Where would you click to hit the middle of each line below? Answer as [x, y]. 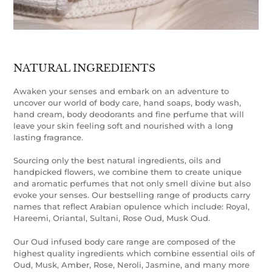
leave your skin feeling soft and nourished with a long [123, 125]
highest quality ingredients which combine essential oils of [134, 253]
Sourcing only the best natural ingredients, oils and [117, 161]
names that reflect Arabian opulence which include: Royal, [131, 207]
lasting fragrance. [48, 137]
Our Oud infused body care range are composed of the [124, 241]
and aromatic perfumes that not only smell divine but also [132, 184]
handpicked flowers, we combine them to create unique [127, 172]
